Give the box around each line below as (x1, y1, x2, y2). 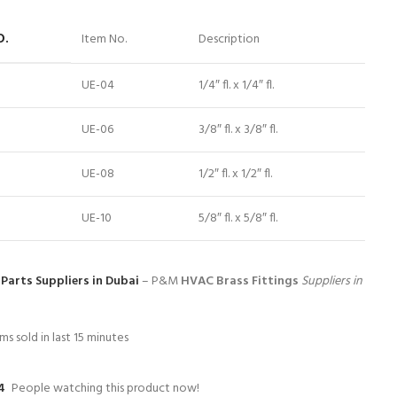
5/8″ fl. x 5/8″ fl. (198, 208, 278, 229)
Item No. (82, 29, 128, 50)
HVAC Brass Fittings (181, 271, 300, 292)
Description (198, 29, 261, 50)
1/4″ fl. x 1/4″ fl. (198, 75, 275, 96)
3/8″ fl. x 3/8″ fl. (198, 120, 278, 140)
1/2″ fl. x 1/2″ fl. (198, 164, 273, 184)
